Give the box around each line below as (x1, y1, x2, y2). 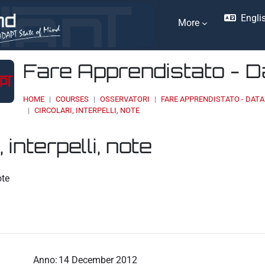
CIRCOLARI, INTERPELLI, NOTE (34, 105, 140, 115)
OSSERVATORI (100, 94, 150, 104)
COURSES (56, 94, 89, 104)
